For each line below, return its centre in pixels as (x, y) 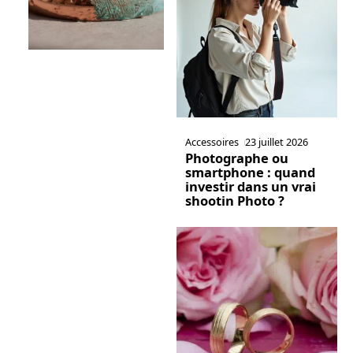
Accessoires (212, 142)
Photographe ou (236, 158)
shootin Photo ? (234, 201)
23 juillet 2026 (277, 142)
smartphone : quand (250, 173)
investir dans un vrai (250, 187)
